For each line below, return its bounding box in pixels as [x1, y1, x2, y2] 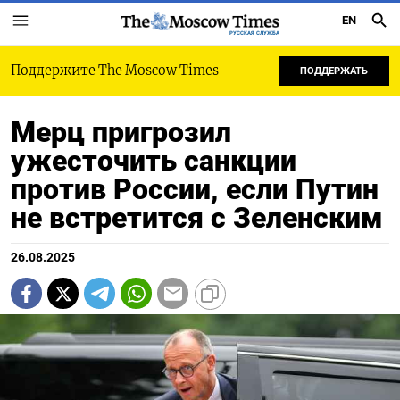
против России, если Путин [11, 172, 379, 206]
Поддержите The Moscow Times [11, 62, 219, 79]
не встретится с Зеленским [11, 201, 383, 235]
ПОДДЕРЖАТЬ [300, 65, 368, 77]
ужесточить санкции [11, 144, 296, 178]
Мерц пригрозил [11, 115, 231, 149]
